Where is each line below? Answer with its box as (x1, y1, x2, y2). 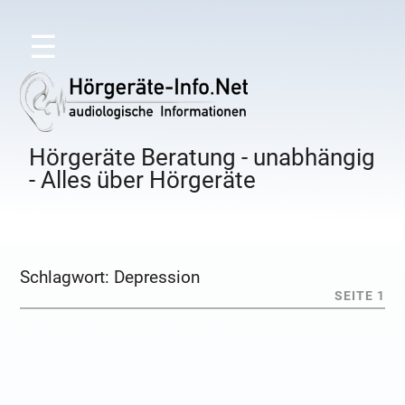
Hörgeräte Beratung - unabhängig (29, 144, 376, 172)
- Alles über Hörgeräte (29, 166, 257, 194)
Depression (114, 267, 201, 288)
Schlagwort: (20, 267, 115, 288)
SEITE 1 (334, 288, 385, 305)
